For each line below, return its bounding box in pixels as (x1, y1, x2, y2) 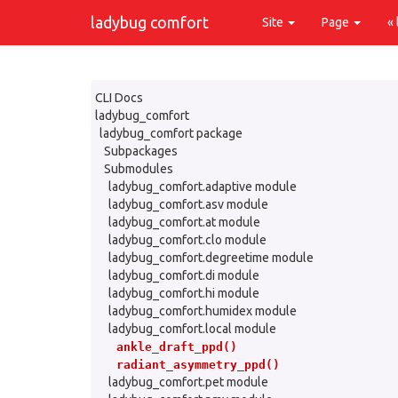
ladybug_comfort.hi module (108, 286, 259, 300)
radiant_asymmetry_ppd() (116, 358, 280, 371)
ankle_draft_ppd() (116, 340, 237, 354)
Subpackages (104, 144, 178, 158)
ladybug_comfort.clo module (108, 233, 267, 247)
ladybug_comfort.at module (108, 215, 260, 229)
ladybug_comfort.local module (108, 322, 276, 336)
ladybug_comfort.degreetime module (108, 251, 314, 265)
